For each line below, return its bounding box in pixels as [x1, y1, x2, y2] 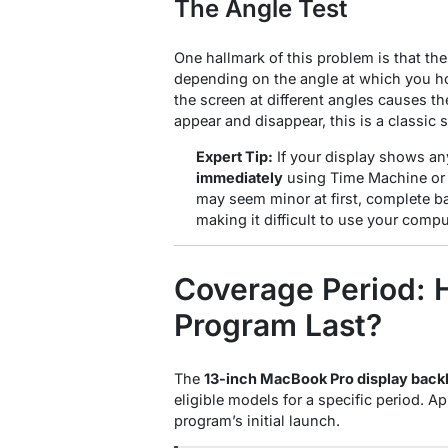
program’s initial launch [174, 411, 336, 429]
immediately [195, 168, 283, 186]
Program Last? [174, 306, 382, 343]
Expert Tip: [195, 147, 273, 165]
